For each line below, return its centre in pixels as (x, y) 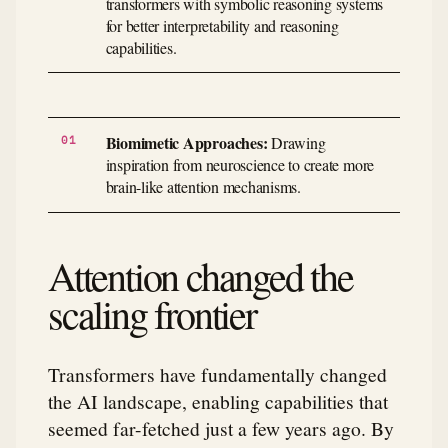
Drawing (296, 143)
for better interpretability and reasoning (222, 25)
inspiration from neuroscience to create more (240, 165)
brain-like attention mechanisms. (203, 187)
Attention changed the (200, 275)
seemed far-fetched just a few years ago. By (221, 427)
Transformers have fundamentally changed (217, 373)
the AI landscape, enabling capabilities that (218, 400)
